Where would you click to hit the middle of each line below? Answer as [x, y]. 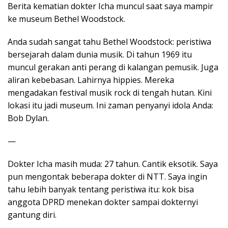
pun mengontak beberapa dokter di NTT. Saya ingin [107, 176]
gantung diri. [32, 215]
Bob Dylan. [28, 118]
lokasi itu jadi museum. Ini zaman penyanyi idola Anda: [110, 105]
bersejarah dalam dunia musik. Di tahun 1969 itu [100, 54]
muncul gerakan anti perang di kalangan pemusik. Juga [113, 67]
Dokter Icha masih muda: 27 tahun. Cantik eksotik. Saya [113, 164]
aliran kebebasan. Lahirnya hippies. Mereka [91, 80]
